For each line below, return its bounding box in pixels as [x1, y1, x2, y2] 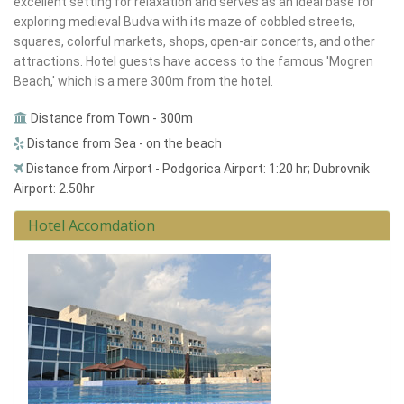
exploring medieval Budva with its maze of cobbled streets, [14, 14, 355, 29]
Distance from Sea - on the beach [24, 135, 222, 151]
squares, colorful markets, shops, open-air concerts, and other [14, 33, 375, 49]
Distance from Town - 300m [28, 110, 193, 125]
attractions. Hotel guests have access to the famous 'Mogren [14, 53, 373, 69]
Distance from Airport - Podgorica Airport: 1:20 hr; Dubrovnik [23, 161, 370, 176]
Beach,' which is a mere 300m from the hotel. [14, 73, 273, 88]
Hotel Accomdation [28, 215, 155, 235]
